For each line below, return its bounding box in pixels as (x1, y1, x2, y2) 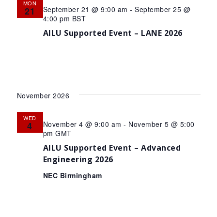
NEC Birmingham (43, 170, 102, 180)
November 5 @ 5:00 (128, 119, 195, 129)
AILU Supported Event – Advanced (43, 142, 181, 153)
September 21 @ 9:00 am (43, 4, 128, 14)
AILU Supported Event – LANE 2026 (43, 28, 183, 38)
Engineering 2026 (43, 154, 113, 165)
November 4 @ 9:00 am (43, 119, 122, 129)
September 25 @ (135, 4, 190, 14)
